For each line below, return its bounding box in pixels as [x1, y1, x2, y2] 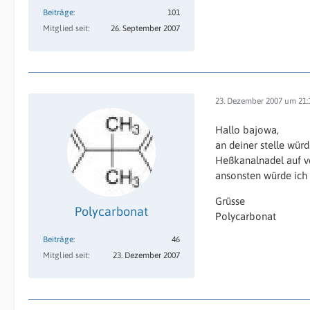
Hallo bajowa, [215, 124, 279, 136]
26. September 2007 [111, 24, 180, 33]
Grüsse [215, 195, 245, 207]
